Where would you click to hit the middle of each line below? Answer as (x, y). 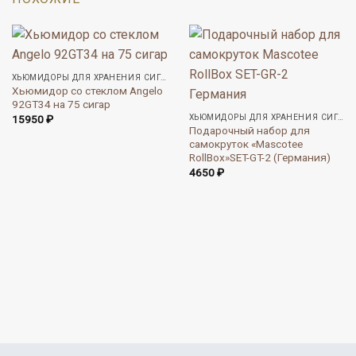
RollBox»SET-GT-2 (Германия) (259, 158)
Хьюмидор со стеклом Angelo (87, 91)
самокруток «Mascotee (246, 144)
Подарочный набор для (249, 131)
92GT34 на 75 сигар (61, 104)
